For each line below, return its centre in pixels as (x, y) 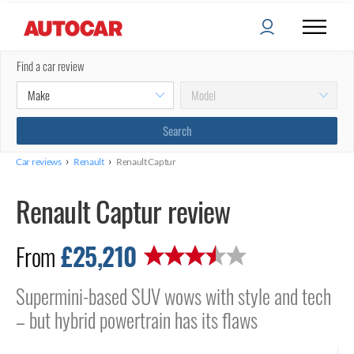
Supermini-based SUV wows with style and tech (173, 296)
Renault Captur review (123, 211)
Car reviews (39, 162)
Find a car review (51, 66)
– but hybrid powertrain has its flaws (137, 320)
